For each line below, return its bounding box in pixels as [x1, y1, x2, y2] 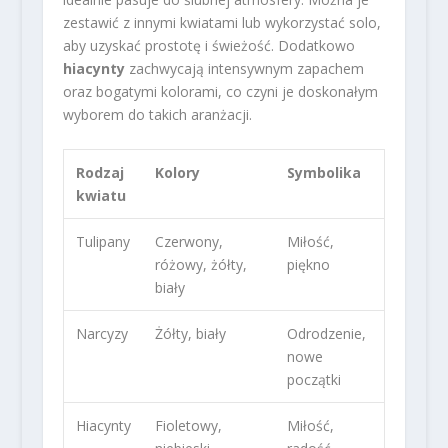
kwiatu [75, 185, 126, 205]
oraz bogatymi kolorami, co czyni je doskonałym [62, 82, 378, 102]
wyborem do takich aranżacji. [62, 105, 252, 125]
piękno [286, 254, 330, 274]
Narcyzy [75, 323, 128, 343]
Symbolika [286, 162, 361, 182]
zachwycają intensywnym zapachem [124, 59, 364, 79]
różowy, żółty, [154, 254, 247, 274]
